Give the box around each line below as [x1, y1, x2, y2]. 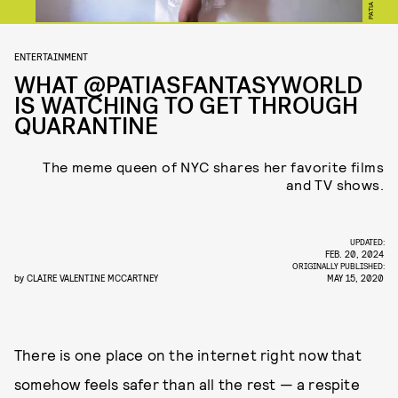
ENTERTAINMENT [14, 50, 88, 62]
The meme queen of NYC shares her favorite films [43, 158, 384, 175]
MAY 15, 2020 [327, 272, 384, 283]
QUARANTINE [14, 111, 158, 142]
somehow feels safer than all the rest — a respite [14, 375, 360, 393]
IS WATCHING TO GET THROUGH [14, 91, 358, 122]
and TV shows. [285, 176, 384, 193]
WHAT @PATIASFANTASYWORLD [14, 70, 362, 101]
